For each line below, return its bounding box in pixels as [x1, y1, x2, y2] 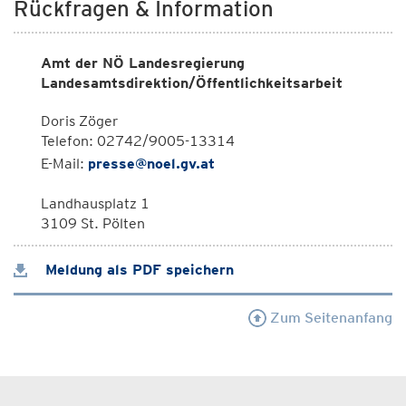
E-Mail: [41, 155, 88, 172]
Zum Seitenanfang [266, 309, 392, 326]
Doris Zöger [41, 112, 119, 130]
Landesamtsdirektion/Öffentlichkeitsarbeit [41, 74, 343, 92]
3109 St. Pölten [41, 215, 145, 232]
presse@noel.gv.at [88, 155, 215, 172]
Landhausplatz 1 [41, 195, 150, 212]
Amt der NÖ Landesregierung [41, 54, 245, 72]
